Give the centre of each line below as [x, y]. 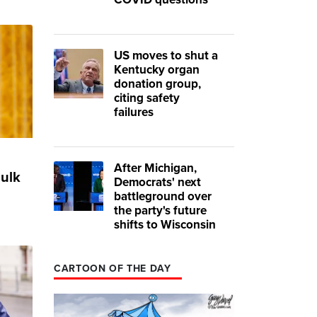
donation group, [157, 83]
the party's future [160, 210]
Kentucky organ [157, 69]
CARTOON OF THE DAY [113, 268]
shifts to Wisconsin [165, 224]
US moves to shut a [166, 55]
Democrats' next [157, 182]
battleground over [163, 196]
